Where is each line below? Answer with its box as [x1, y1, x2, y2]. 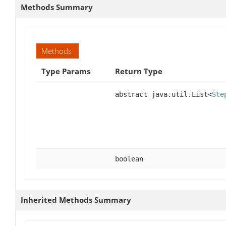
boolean [115, 154, 143, 163]
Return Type [115, 66, 162, 76]
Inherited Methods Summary [21, 194, 131, 205]
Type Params [41, 66, 90, 76]
